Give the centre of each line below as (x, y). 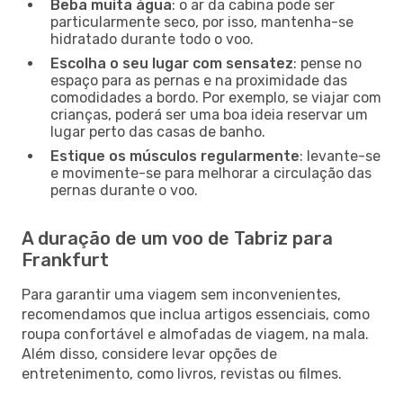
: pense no (327, 63)
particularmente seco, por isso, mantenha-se (202, 22)
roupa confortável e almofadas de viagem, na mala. (195, 334)
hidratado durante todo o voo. (152, 39)
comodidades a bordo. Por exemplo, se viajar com (216, 97)
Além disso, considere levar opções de (149, 354)
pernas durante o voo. (124, 190)
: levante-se (340, 156)
